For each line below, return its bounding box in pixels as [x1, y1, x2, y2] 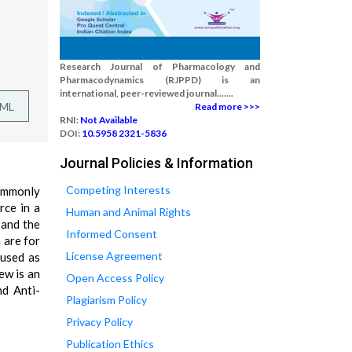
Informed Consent [66, 227, 157, 240]
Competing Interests [66, 183, 170, 196]
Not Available [80, 114, 137, 126]
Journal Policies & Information [60, 155, 253, 171]
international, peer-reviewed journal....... [60, 87, 233, 99]
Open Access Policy [66, 271, 164, 284]
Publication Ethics [66, 337, 154, 350]
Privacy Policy [66, 315, 133, 328]
